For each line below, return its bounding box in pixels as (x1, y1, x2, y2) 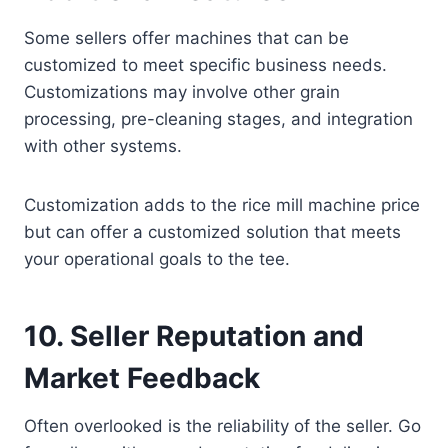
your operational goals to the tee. (24, 249, 290, 270)
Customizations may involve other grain (24, 82, 340, 103)
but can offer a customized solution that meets (24, 222, 401, 243)
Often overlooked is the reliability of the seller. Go (24, 416, 421, 437)
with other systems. (24, 136, 182, 157)
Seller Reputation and (70, 319, 364, 354)
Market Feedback (24, 361, 260, 396)
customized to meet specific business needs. (24, 55, 387, 76)
